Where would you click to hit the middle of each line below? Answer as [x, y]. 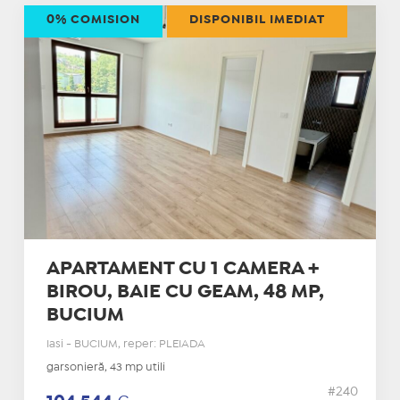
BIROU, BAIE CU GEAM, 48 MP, [185, 292]
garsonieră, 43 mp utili [105, 368]
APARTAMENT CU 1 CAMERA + [182, 269]
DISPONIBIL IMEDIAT [257, 19]
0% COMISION [93, 19]
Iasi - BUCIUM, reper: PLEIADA [125, 345]
